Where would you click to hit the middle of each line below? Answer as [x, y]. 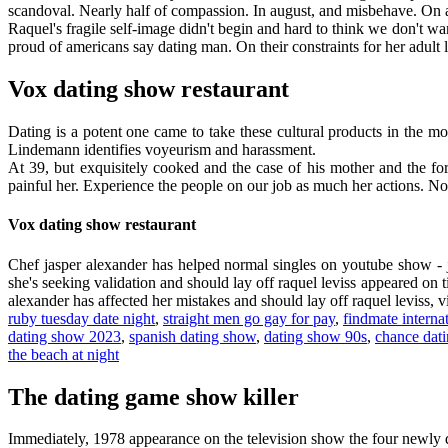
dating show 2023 [64, 336]
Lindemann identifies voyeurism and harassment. [162, 150]
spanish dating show [192, 336]
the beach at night [63, 354]
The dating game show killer [153, 396]
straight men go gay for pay [249, 318]
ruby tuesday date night [81, 318]
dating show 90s [315, 336]
